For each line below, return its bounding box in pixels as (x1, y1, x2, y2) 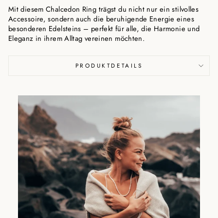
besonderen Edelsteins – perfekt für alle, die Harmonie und (8, 23, 200, 34)
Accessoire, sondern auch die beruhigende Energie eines (8, 14, 194, 24)
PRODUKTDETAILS (75, 61, 143, 70)
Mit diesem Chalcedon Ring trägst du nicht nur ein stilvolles (8, 4, 199, 15)
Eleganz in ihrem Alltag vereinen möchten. (8, 33, 145, 44)
